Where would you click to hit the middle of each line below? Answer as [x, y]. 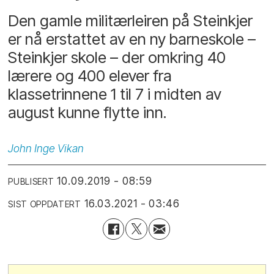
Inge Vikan [59, 149]
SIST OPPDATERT [45, 204]
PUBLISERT [31, 181]
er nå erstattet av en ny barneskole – [132, 39]
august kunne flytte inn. [87, 113]
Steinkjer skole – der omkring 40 [117, 57]
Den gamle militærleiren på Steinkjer [131, 21]
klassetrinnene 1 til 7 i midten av [115, 94]
